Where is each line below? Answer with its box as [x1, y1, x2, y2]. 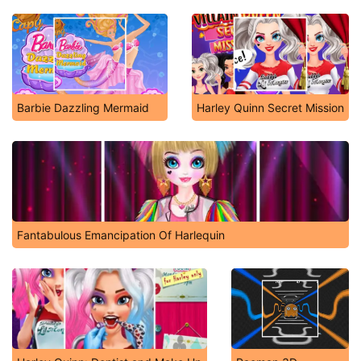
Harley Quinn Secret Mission [197, 101, 344, 114]
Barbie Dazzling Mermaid [17, 101, 149, 114]
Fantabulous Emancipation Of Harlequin [17, 228, 225, 242]
